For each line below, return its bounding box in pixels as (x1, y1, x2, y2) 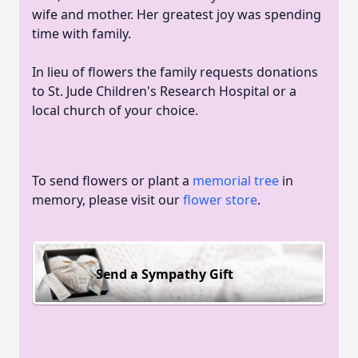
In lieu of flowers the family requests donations (32, 63, 318, 81)
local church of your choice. (32, 101, 198, 119)
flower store (183, 191, 257, 209)
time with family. (32, 25, 131, 42)
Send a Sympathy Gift (96, 265, 233, 283)
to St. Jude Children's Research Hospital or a (32, 82, 296, 100)
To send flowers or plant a (32, 172, 193, 189)
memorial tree (193, 172, 279, 189)
